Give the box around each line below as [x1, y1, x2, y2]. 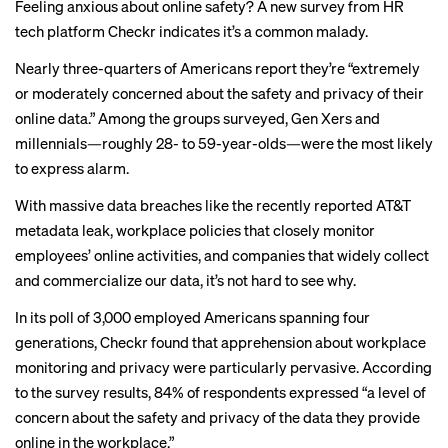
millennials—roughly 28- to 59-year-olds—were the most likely [15, 133, 433, 153]
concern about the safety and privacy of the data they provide [15, 407, 420, 427]
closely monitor [273, 220, 375, 240]
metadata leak [15, 220, 110, 240]
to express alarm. [15, 158, 129, 178]
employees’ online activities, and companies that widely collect [15, 245, 429, 265]
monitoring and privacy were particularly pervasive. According [15, 357, 432, 377]
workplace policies [116, 220, 244, 240]
